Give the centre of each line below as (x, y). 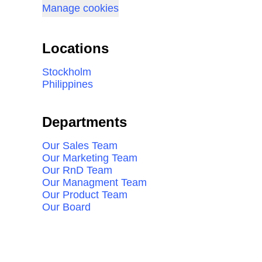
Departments (85, 122)
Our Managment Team (94, 182)
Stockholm (67, 72)
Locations (75, 48)
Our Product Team (85, 195)
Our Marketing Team (90, 158)
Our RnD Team (77, 170)
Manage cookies (80, 8)
